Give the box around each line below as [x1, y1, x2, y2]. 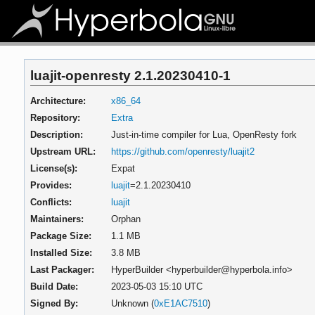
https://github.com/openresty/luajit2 [110, 146, 255, 157]
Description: [30, 129, 84, 140]
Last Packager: [30, 264, 95, 275]
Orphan [110, 213, 141, 224]
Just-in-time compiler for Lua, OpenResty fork [110, 129, 297, 140]
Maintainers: [30, 213, 84, 224]
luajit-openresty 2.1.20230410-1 [30, 67, 231, 83]
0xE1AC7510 [153, 297, 207, 309]
